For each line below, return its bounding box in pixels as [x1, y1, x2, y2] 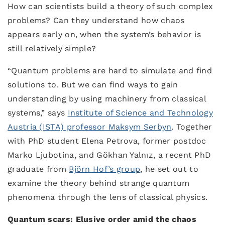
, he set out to [140, 164, 198, 174]
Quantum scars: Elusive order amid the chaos [8, 214, 196, 224]
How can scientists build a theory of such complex [8, 2, 213, 11]
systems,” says [8, 108, 68, 118]
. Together [171, 122, 212, 132]
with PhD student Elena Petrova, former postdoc [8, 136, 206, 146]
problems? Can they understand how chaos [8, 16, 185, 25]
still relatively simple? [8, 44, 96, 53]
